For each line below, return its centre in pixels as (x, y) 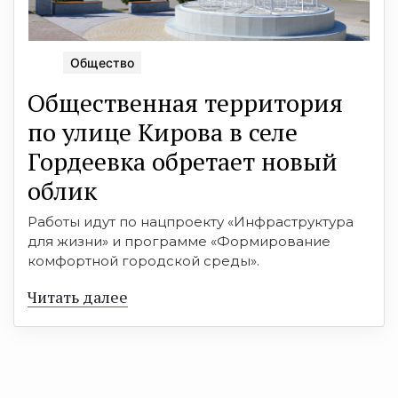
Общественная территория (185, 102)
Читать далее (78, 296)
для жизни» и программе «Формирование (179, 241)
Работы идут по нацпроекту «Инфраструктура (191, 221)
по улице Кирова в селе (163, 131)
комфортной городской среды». (143, 260)
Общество (102, 62)
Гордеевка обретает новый (183, 161)
